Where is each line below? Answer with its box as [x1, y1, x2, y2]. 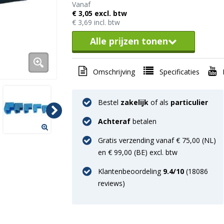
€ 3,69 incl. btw [72, 17, 120, 27]
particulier [170, 97, 208, 107]
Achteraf [98, 116, 132, 126]
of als [150, 97, 170, 107]
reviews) [98, 178, 125, 188]
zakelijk [120, 97, 150, 107]
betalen [132, 116, 156, 126]
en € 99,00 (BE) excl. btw [98, 147, 177, 157]
